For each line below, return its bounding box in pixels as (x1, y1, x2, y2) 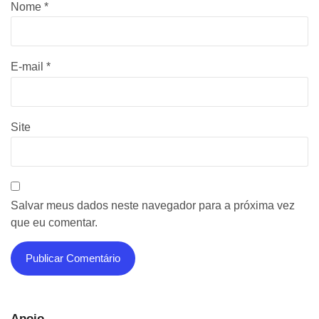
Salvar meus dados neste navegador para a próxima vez (11, 199, 295, 211)
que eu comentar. (11, 216, 98, 229)
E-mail (11, 61, 46, 73)
